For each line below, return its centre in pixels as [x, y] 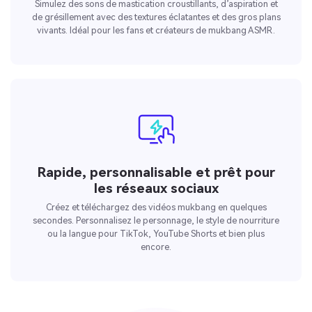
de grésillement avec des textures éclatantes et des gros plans [156, 17]
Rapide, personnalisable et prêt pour [156, 172]
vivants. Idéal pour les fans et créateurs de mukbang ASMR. [156, 31]
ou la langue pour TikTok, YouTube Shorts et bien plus [156, 234]
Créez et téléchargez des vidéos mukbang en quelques [156, 208]
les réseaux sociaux [156, 188]
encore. [156, 247]
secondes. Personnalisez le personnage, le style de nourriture [156, 221]
